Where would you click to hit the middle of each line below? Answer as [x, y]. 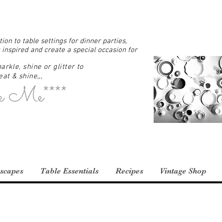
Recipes [129, 171]
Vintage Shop [183, 171]
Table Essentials [69, 171]
